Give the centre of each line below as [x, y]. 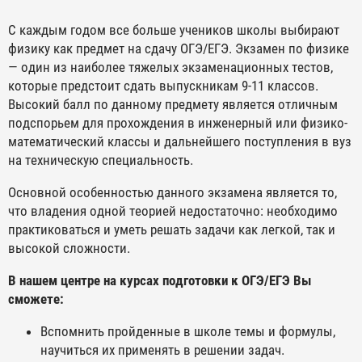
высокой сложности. [69, 248]
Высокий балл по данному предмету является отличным [173, 105]
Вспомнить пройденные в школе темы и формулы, [188, 332]
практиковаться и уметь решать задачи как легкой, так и [172, 230]
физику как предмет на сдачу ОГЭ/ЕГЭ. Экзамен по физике [179, 49]
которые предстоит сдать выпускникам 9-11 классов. [163, 86]
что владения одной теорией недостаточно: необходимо [173, 211]
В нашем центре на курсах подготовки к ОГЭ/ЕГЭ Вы [160, 281]
